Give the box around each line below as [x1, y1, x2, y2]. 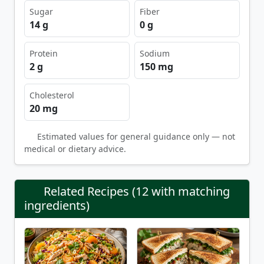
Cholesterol [29, 90, 74, 101]
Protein [29, 48, 58, 60]
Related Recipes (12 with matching [44, 183, 230, 200]
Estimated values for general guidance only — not [37, 131, 235, 143]
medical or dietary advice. [24, 143, 126, 155]
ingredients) [24, 197, 90, 214]
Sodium [140, 48, 170, 60]
